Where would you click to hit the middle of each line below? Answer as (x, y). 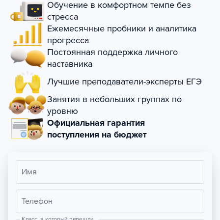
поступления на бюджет (97, 135)
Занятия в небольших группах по (114, 99)
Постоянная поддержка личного (112, 52)
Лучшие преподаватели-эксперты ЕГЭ (124, 82)
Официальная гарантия (96, 123)
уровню (63, 111)
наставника (70, 64)
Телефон (37, 201)
